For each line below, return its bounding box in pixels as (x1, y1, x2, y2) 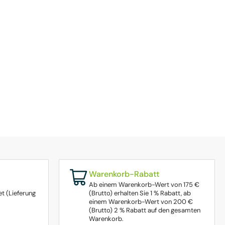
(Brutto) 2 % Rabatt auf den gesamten (89, 206, 200, 215)
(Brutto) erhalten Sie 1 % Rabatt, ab (89, 189, 191, 198)
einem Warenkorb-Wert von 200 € (89, 197, 193, 206)
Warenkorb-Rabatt (89, 169, 159, 180)
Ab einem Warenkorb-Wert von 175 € (89, 180, 199, 189)
